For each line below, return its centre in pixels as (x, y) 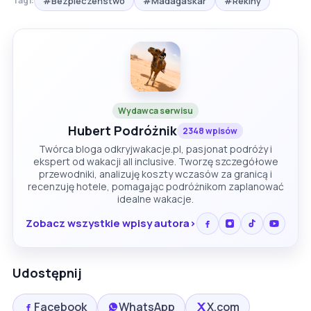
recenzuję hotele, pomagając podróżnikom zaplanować (155, 186)
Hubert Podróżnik (123, 130)
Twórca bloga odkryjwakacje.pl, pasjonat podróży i (155, 149)
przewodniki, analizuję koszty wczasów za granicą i (155, 174)
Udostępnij (47, 272)
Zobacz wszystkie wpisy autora (108, 224)
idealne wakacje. (155, 199)
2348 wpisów (210, 131)
